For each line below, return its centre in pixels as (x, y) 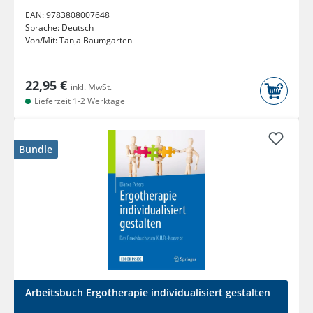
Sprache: (43, 28)
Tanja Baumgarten (96, 41)
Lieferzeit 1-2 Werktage (79, 101)
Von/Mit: (42, 41)
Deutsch (78, 28)
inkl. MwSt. (91, 87)
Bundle (36, 150)
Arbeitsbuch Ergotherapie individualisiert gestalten (148, 293)
